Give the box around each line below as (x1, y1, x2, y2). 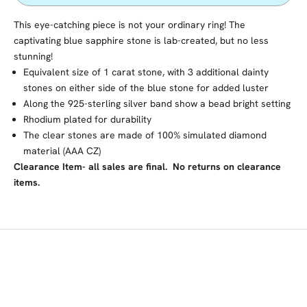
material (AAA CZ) (23, 144, 101, 157)
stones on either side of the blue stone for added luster (23, 81, 269, 94)
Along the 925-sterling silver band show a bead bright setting (23, 97, 291, 110)
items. (14, 175, 40, 188)
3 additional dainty (188, 65, 269, 78)
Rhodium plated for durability (23, 112, 151, 125)
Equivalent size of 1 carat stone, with (23, 65, 188, 78)
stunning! (14, 49, 53, 62)
